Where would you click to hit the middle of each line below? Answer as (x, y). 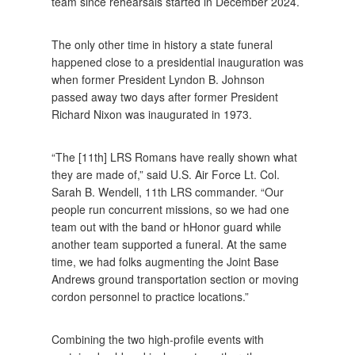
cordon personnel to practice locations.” (152, 296)
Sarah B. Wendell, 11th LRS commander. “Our (168, 191)
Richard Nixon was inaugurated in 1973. (153, 114)
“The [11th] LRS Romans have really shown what (174, 157)
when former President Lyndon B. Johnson (158, 79)
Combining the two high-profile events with (158, 339)
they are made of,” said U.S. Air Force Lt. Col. (166, 174)
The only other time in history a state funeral (162, 44)
